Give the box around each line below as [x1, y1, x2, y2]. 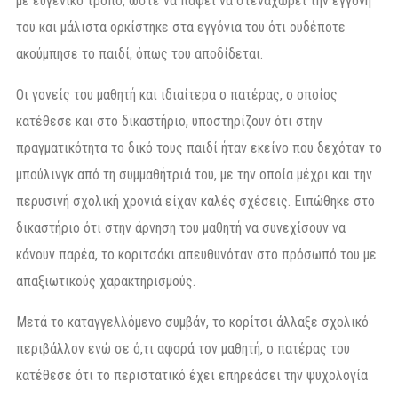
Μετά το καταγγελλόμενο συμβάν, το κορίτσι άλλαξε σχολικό [16, 313, 369, 330]
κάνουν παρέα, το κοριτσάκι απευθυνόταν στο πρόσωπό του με [16, 245, 377, 263]
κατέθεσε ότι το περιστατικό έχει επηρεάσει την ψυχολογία [16, 366, 368, 384]
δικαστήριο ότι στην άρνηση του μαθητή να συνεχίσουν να [16, 219, 346, 236]
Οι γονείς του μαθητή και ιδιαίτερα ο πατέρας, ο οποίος [16, 85, 338, 103]
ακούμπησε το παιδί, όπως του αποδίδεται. [16, 44, 263, 62]
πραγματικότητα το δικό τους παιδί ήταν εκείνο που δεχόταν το [16, 139, 382, 156]
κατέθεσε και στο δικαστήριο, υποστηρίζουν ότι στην [16, 112, 322, 130]
